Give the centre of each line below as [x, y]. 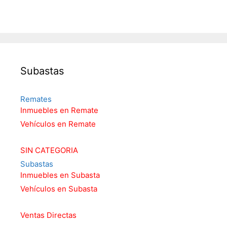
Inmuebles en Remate [59, 110]
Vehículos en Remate [58, 124]
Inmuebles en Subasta [60, 175]
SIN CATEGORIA [49, 150]
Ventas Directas [48, 215]
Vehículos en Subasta [59, 188]
